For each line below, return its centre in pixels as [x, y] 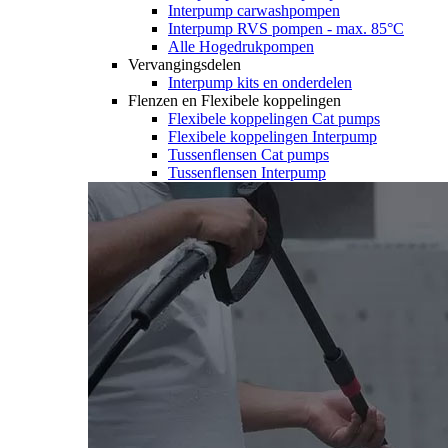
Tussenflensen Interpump [247, 172]
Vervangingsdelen [184, 64]
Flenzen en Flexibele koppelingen [234, 100]
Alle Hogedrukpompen [241, 46]
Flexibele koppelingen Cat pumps [274, 118]
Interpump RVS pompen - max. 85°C [286, 28]
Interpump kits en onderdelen [260, 82]
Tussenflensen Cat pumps [248, 154]
